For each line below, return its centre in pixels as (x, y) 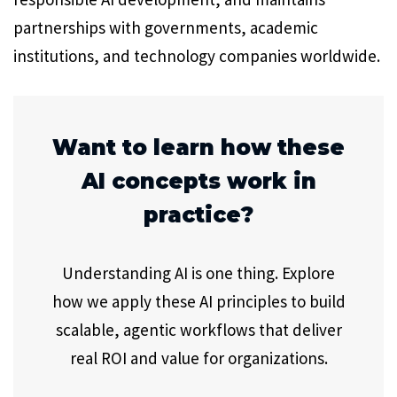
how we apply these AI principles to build (198, 301)
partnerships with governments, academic (166, 27)
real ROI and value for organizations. (198, 358)
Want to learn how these (198, 147)
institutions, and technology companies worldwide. (197, 56)
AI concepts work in (198, 181)
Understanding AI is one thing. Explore (198, 272)
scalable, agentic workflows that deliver (198, 329)
